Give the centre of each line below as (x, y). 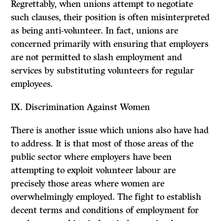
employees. (32, 84)
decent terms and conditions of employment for (105, 210)
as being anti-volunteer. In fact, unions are (95, 31)
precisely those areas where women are (88, 184)
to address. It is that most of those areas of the (102, 144)
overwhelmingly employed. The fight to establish (106, 197)
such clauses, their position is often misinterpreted (110, 18)
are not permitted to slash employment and (97, 57)
